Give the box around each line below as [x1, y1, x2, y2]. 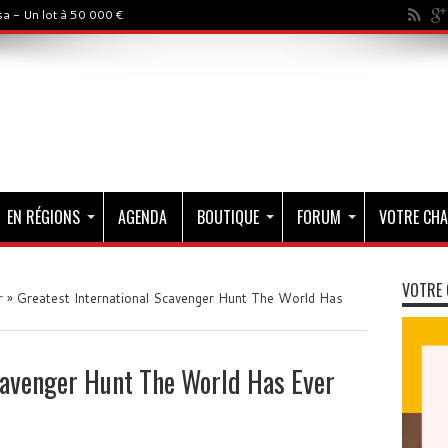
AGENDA [117, 205, 167, 229]
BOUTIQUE [196, 205, 259, 229]
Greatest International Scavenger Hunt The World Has [16, 289, 343, 307]
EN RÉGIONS [6, 205, 80, 229]
